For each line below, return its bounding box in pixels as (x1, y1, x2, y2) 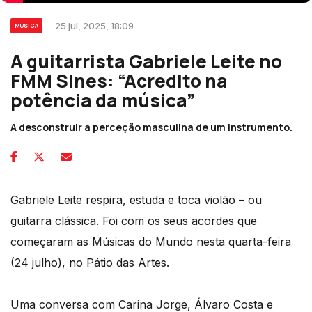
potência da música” (10, 88, 195, 113)
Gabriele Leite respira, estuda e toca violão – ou (10, 193, 262, 207)
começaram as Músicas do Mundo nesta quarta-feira (10, 235, 291, 249)
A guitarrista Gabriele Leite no (10, 49, 282, 74)
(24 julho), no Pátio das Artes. (10, 256, 169, 270)
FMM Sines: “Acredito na (10, 68, 228, 93)
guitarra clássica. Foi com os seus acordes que (10, 214, 257, 228)
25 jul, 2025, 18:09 (55, 20, 134, 31)
